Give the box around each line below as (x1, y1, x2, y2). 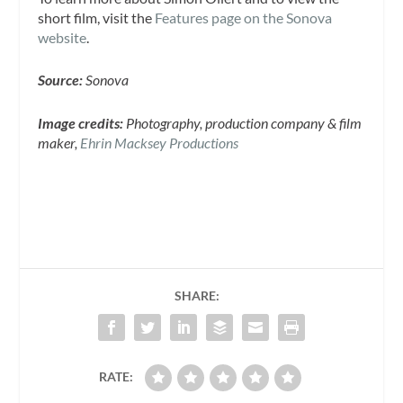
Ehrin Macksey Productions (80, 133, 239, 151)
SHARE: (175, 287, 219, 303)
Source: (38, 71, 84, 89)
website (38, 28, 87, 46)
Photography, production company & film (123, 113, 363, 131)
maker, (38, 133, 81, 151)
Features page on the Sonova (155, 8, 333, 26)
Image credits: (38, 113, 124, 131)
